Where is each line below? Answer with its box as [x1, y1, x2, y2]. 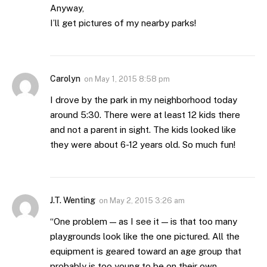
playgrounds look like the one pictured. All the [50, 231, 240, 242]
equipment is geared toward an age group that [50, 246, 241, 257]
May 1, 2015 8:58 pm [95, 74, 170, 84]
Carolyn [50, 74, 80, 84]
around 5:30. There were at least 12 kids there [50, 110, 240, 120]
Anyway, [50, 3, 84, 14]
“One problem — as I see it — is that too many [50, 216, 237, 227]
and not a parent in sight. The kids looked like [50, 125, 236, 135]
